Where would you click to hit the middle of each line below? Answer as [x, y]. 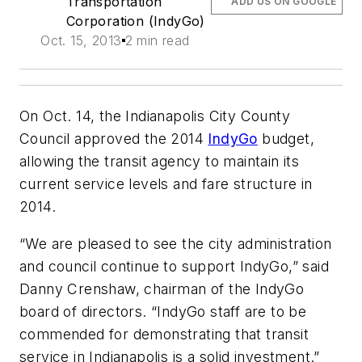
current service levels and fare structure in [166, 184]
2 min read [157, 41]
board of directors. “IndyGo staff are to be [163, 311]
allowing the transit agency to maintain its [160, 162]
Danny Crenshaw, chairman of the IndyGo [162, 288]
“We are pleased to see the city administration [176, 243]
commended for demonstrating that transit [164, 334]
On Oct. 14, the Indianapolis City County [155, 116]
